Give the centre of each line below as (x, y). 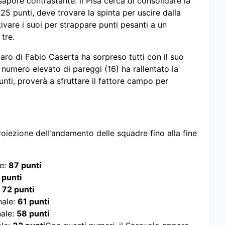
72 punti (18, 190)
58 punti (33, 214)
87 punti (25, 165)
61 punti (33, 202)
